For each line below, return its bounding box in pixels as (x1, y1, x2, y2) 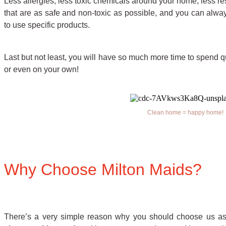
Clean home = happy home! (147, 108, 223, 116)
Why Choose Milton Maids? (4, 160, 202, 179)
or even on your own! (4, 65, 79, 74)
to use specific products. (4, 20, 90, 29)
